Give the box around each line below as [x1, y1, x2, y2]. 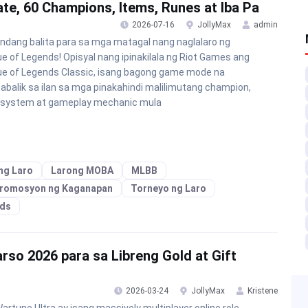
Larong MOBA [51, 165, 113, 176]
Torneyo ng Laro [131, 183, 206, 194]
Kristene [247, 286, 278, 296]
